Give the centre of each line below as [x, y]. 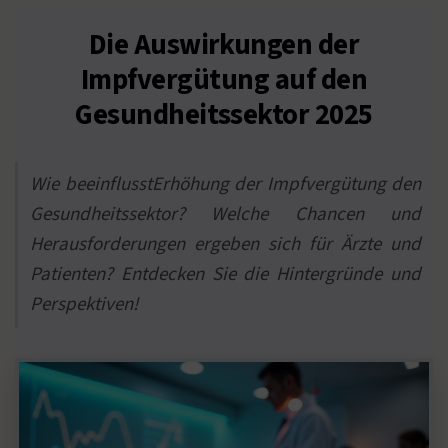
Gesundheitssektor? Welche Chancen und [225, 215]
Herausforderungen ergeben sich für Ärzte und [225, 245]
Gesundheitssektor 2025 [224, 115]
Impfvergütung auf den [224, 80]
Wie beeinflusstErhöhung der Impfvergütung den [225, 185]
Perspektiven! [84, 305]
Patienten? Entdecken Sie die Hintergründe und [225, 275]
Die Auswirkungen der [224, 45]
